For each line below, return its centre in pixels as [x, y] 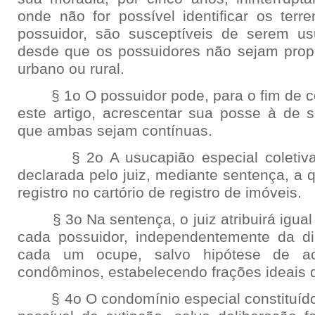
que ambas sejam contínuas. [115, 131]
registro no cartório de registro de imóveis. [160, 193]
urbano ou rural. [71, 69]
